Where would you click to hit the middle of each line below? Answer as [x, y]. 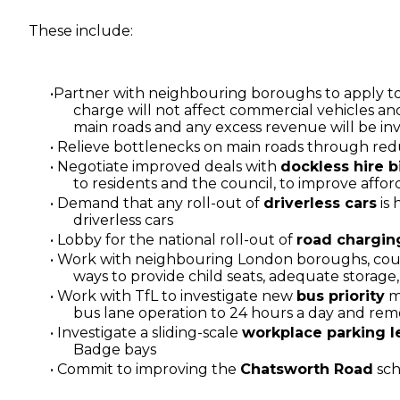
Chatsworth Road [307, 369]
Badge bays [115, 349]
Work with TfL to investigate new [175, 296]
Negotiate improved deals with [167, 166]
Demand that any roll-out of [158, 203]
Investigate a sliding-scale [148, 332]
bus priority [341, 296]
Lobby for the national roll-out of [175, 239]
